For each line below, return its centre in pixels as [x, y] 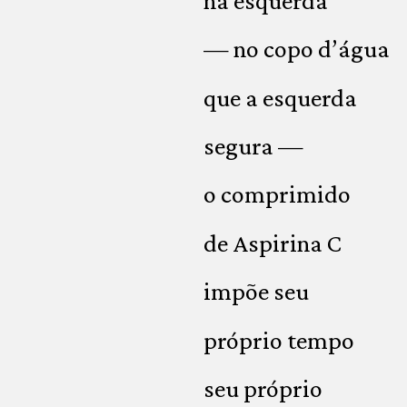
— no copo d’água [297, 49]
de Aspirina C [273, 243]
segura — [253, 146]
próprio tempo [279, 340]
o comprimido [277, 194]
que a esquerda [280, 97]
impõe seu [256, 292]
